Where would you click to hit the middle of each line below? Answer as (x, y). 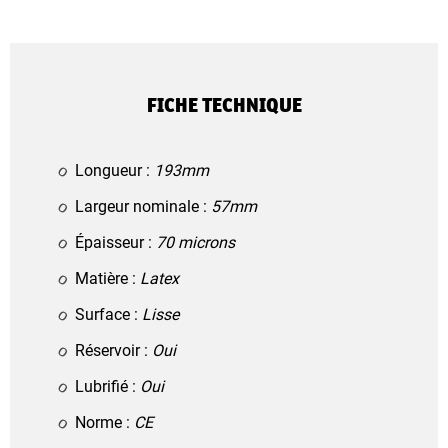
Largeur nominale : (143, 206)
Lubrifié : (107, 386)
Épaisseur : (115, 242)
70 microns (195, 242)
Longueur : (114, 170)
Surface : (108, 314)
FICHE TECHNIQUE (224, 104)
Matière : (107, 278)
